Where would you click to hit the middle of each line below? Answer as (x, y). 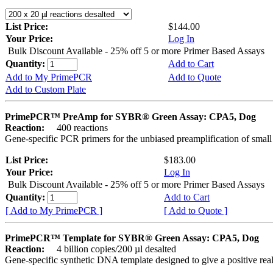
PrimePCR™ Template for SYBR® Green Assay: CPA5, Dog (132, 238)
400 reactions (77, 128)
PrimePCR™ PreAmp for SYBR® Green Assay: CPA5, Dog (130, 117)
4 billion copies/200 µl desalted (112, 249)
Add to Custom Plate (46, 90)
